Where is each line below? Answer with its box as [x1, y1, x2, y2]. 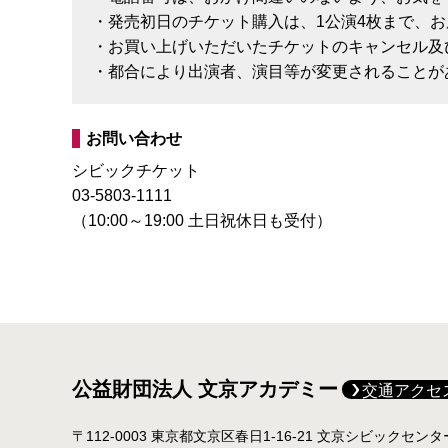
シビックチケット [72, 161, 200, 179]
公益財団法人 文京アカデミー [72, 377, 338, 400]
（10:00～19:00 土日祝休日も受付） [72, 211, 332, 229]
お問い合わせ [86, 129, 182, 147]
